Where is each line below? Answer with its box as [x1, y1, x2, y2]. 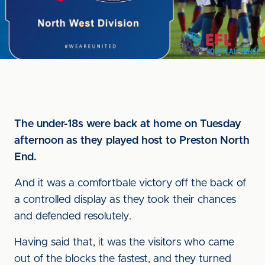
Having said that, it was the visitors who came [14, 237, 234, 248]
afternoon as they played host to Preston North [14, 135, 250, 146]
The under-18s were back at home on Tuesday [14, 119, 241, 130]
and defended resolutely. [14, 211, 131, 222]
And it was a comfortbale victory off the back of [14, 178, 246, 189]
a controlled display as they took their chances [14, 195, 236, 205]
